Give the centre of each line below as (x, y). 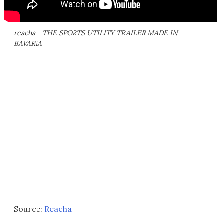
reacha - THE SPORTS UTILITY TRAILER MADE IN (96, 32)
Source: (29, 208)
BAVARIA (28, 43)
